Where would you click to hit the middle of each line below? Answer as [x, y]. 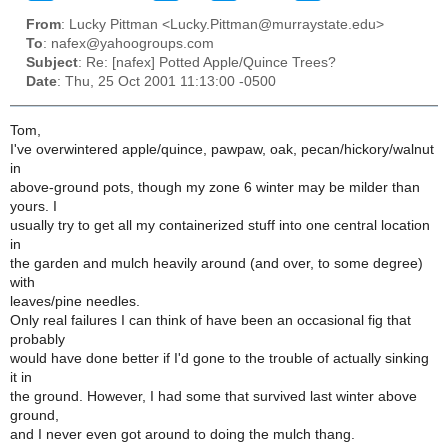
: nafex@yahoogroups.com [128, 44]
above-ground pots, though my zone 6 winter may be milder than [215, 187]
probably [37, 339]
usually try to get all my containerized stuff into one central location [220, 225]
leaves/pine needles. [75, 301]
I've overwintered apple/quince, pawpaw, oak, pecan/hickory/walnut [222, 149]
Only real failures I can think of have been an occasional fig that [210, 320]
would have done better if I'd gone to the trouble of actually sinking [219, 358]
